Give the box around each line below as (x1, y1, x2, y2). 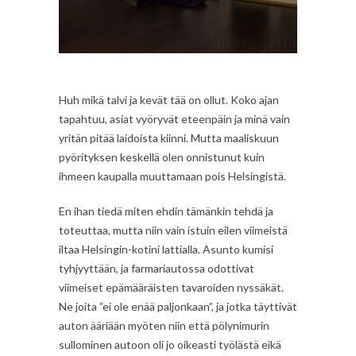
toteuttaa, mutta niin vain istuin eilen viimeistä (59, 222, 288, 237)
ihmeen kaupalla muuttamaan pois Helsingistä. (59, 168, 286, 183)
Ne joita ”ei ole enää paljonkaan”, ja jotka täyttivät (59, 299, 297, 313)
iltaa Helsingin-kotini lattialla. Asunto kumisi (59, 242, 273, 256)
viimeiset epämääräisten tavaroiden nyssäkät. (59, 280, 284, 294)
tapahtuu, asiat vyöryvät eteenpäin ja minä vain (59, 111, 290, 126)
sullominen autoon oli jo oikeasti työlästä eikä (59, 337, 281, 351)
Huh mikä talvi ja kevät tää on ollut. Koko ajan (59, 92, 279, 106)
